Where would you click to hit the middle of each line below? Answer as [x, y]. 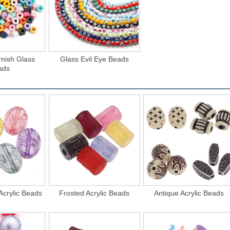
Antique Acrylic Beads [189, 193]
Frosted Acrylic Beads [94, 193]
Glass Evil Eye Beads [94, 59]
